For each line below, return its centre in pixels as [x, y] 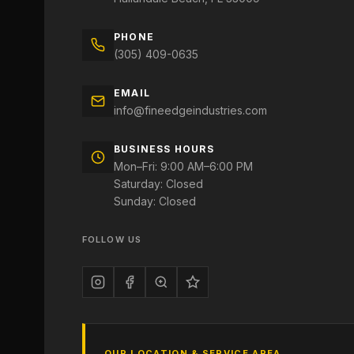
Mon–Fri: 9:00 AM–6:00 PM [183, 166]
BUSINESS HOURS [164, 149]
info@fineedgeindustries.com [190, 110]
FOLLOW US [112, 239]
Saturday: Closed [158, 184]
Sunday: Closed [155, 201]
